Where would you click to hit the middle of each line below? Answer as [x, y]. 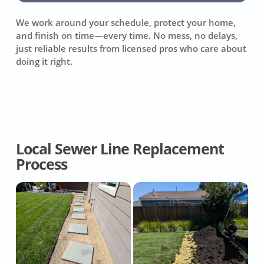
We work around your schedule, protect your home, [126, 22]
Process [41, 164]
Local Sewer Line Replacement [120, 149]
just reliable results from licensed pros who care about [131, 48]
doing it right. [44, 61]
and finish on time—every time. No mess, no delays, [127, 35]
